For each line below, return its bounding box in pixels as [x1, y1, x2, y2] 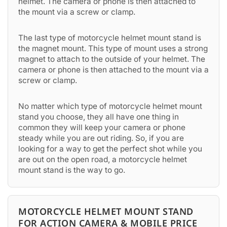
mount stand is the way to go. [18, 165, 125, 175]
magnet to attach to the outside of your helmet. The [18, 54, 205, 64]
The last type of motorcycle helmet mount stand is [18, 33, 201, 43]
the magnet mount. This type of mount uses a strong [18, 44, 208, 53]
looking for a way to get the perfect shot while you [18, 144, 202, 154]
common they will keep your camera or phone [18, 123, 185, 132]
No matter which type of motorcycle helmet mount [18, 101, 202, 111]
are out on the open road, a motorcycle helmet [18, 155, 187, 164]
